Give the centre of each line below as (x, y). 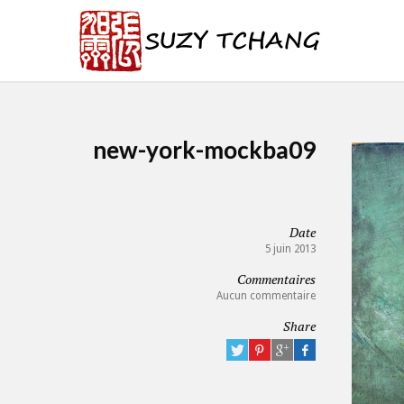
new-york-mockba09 (204, 150)
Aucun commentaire (266, 296)
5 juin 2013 (289, 249)
